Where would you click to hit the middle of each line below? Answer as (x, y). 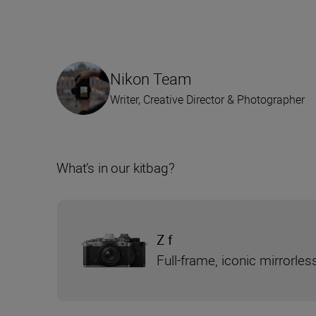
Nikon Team (151, 79)
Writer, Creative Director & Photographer (207, 100)
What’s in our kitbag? (116, 168)
